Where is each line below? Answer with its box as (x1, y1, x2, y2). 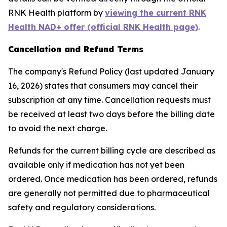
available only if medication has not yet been (8, 160, 184, 170)
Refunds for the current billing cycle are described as (8, 145, 215, 156)
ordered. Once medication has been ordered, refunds (8, 174, 217, 184)
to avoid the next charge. (8, 123, 107, 133)
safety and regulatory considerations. (8, 202, 156, 212)
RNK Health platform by (8, 8, 105, 18)
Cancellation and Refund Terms (8, 44, 143, 54)
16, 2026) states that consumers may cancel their (8, 81, 198, 91)
